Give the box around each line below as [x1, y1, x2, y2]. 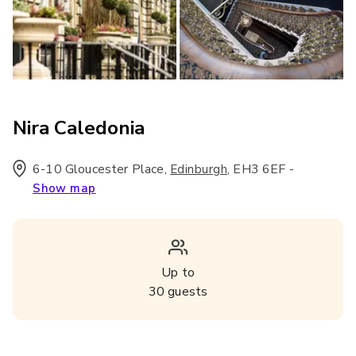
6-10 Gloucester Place [33, 161, 164, 178]
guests [164, 283, 208, 300]
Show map [33, 180, 96, 196]
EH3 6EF [233, 161, 286, 178]
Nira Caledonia [13, 115, 145, 141]
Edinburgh [169, 161, 228, 177]
